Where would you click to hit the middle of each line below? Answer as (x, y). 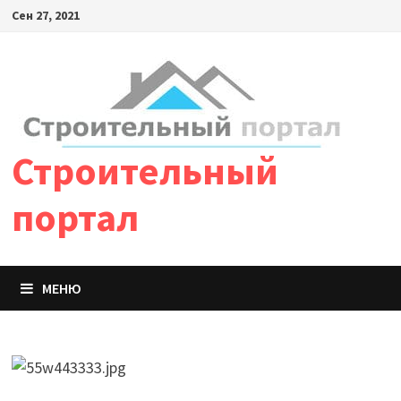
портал (75, 217)
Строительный (145, 171)
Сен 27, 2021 (45, 15)
